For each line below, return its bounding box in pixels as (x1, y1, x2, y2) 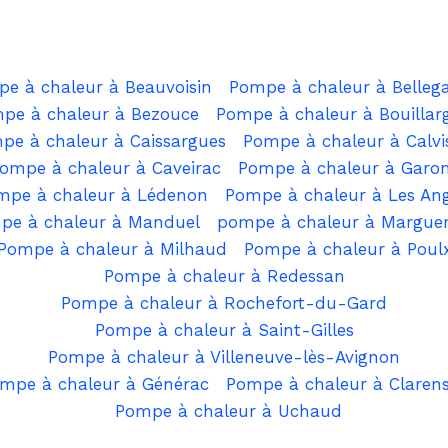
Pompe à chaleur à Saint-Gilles (94, 320, 354, 341)
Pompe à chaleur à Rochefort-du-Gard (61, 293, 387, 314)
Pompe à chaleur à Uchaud (114, 401, 342, 422)
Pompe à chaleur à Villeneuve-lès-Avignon (48, 347, 400, 368)
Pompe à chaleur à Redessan (103, 266, 345, 287)
